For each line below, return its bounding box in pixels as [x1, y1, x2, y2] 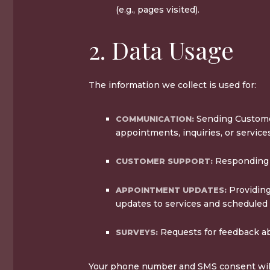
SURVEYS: [116, 227, 158, 237]
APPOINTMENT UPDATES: [116, 185, 229, 195]
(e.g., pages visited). [116, 4, 199, 15]
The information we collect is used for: [89, 79, 256, 90]
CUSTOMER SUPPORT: [116, 156, 213, 166]
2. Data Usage [89, 33, 234, 66]
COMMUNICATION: [116, 114, 196, 124]
